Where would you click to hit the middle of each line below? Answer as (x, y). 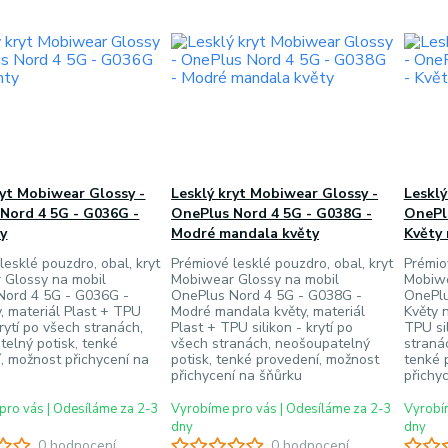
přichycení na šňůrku (237, 375)
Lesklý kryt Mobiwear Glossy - (275, 193)
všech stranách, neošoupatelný (271, 343)
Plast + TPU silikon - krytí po (262, 327)
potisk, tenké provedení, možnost (275, 359)
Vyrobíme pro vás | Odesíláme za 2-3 (282, 409)
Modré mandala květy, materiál (268, 311)
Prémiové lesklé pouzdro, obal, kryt (282, 263)
